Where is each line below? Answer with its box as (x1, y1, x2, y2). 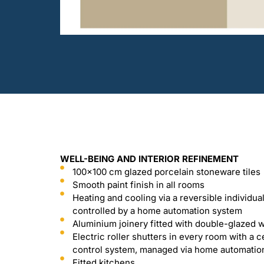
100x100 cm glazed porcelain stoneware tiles (72, 166, 260, 177)
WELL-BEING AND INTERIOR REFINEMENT (60, 153, 239, 164)
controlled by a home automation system (72, 205, 242, 216)
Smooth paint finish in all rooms (72, 179, 204, 190)
